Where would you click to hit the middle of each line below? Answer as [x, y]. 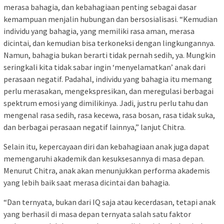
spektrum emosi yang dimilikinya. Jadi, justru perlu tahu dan [106, 103]
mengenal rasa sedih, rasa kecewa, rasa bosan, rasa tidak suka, [109, 115]
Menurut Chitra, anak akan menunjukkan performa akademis [107, 170]
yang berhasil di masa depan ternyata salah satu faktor [97, 214]
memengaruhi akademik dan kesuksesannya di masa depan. [104, 158]
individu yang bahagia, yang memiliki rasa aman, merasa [99, 31]
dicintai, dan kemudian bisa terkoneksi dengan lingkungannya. [109, 43]
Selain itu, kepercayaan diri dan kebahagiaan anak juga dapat [106, 146]
